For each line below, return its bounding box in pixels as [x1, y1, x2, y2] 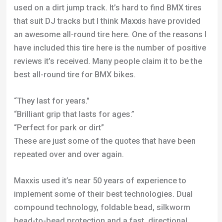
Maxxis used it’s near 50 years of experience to [13, 115, 186, 125]
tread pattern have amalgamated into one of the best [13, 168, 207, 178]
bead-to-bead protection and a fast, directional [13, 155, 187, 165]
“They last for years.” [13, 35, 90, 45]
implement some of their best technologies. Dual [13, 128, 193, 138]
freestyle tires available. [13, 182, 102, 192]
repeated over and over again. [13, 88, 124, 98]
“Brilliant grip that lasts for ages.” [13, 48, 134, 58]
